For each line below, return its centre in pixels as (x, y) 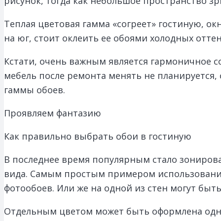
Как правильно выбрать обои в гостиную (98, 136)
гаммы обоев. (35, 90)
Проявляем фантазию (53, 113)
